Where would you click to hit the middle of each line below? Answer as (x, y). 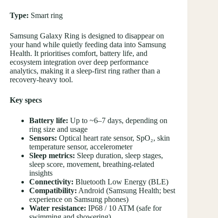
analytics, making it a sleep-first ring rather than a (85, 71)
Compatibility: (53, 190)
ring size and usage (58, 129)
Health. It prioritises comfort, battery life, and (79, 53)
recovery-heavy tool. (41, 79)
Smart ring (46, 15)
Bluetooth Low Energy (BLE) (121, 182)
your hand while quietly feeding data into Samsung (88, 44)
